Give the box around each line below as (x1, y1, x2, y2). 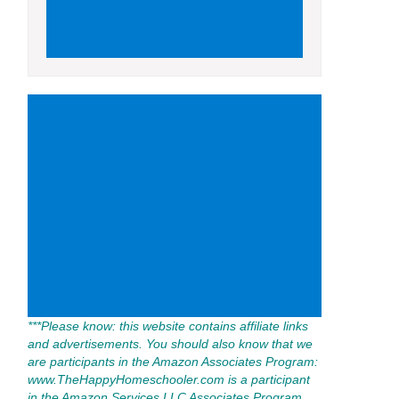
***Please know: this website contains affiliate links (28, 319, 308, 333)
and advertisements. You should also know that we (28, 337, 313, 351)
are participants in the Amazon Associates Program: (28, 354, 318, 369)
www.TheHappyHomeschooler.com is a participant (28, 372, 310, 387)
